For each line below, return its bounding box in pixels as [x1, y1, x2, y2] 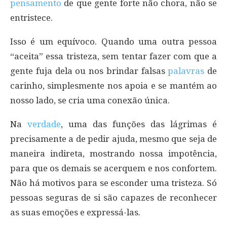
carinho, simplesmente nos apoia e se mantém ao [10, 81, 217, 91]
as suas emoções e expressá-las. [10, 207, 140, 218]
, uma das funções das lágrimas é [61, 119, 217, 130]
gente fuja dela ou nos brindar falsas [10, 66, 168, 77]
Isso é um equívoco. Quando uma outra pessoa [10, 36, 217, 47]
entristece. [10, 13, 53, 23]
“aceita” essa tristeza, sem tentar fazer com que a [10, 51, 217, 62]
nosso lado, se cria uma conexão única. [10, 95, 170, 106]
